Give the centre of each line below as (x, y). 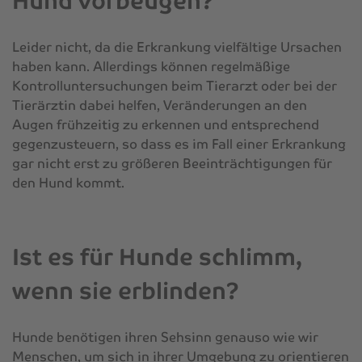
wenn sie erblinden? (126, 290)
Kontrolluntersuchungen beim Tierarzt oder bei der (175, 86)
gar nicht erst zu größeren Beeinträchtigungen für (172, 163)
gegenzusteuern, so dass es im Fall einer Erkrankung (179, 144)
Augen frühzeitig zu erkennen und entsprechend (166, 124)
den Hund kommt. (68, 183)
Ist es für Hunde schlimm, (157, 257)
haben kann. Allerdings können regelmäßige (151, 66)
